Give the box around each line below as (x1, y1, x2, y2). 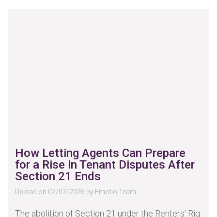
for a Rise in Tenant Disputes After (15, 158, 195, 171)
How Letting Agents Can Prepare (15, 146, 186, 160)
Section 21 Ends (15, 170, 101, 183)
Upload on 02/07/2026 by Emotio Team (15, 188, 136, 196)
